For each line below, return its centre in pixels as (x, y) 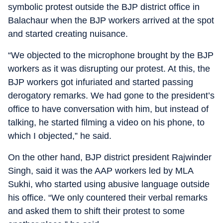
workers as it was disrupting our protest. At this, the (109, 69)
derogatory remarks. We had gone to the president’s (111, 96)
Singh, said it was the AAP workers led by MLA (101, 171)
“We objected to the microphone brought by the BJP (111, 55)
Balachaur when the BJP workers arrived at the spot (111, 20)
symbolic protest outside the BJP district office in (104, 7)
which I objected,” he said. (60, 136)
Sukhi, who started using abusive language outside (109, 184)
